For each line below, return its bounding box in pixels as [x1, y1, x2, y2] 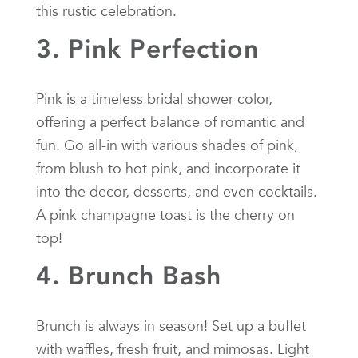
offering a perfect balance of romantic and [36, 112, 304, 131]
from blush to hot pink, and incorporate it [36, 158, 300, 177]
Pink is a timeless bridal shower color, [36, 89, 272, 108]
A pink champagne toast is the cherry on [36, 205, 295, 224]
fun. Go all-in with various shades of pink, [36, 135, 298, 154]
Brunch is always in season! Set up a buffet [36, 316, 306, 335]
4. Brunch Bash [36, 260, 221, 291]
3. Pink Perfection [36, 33, 259, 64]
